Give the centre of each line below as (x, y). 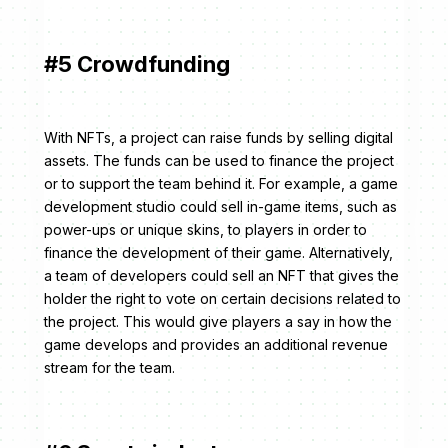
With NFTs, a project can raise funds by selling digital (218, 138)
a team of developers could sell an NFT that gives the (221, 276)
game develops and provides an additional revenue (216, 345)
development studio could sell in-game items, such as (220, 207)
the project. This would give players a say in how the (218, 322)
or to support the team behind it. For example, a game (221, 184)
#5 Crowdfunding (137, 64)
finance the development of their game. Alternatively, (218, 253)
